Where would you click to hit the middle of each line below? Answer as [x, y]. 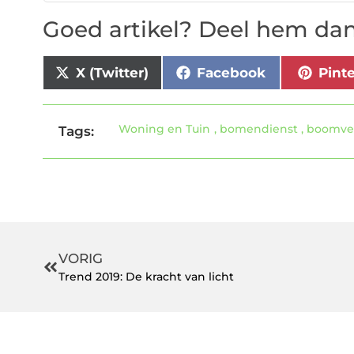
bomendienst [259, 129]
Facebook [232, 72]
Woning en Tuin [165, 129]
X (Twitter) [113, 72]
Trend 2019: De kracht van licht [146, 277]
